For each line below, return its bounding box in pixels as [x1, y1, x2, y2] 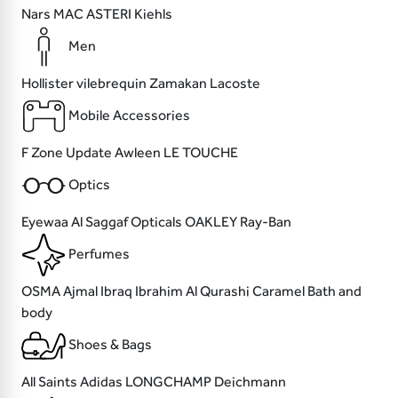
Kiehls [134, 5, 172, 23]
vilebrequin [76, 75, 149, 92]
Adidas [80, 373, 125, 391]
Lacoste [210, 75, 260, 92]
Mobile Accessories [68, 107, 190, 124]
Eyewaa [21, 213, 71, 231]
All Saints [21, 373, 80, 391]
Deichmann [214, 373, 286, 391]
